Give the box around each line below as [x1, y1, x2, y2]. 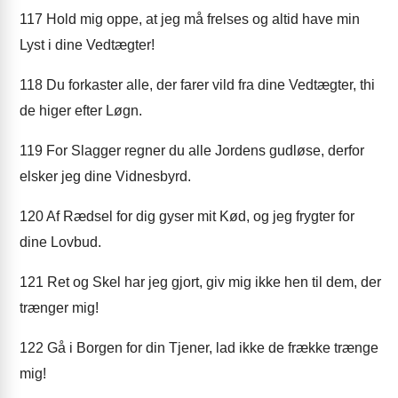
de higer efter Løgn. [20, 103, 142, 118]
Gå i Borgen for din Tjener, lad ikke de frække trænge [44, 340, 378, 355]
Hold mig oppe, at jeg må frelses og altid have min [43, 12, 360, 27]
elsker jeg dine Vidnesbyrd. [20, 169, 191, 184]
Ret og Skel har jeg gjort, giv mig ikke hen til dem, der [44, 275, 381, 290]
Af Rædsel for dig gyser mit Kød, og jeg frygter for [44, 209, 354, 224]
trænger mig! [20, 300, 99, 315]
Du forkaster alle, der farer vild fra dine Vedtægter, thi [43, 77, 375, 92]
